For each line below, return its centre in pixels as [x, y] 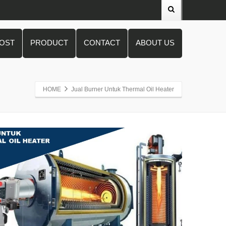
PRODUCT [49, 42]
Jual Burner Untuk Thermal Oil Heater [123, 89]
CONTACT [102, 42]
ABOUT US [155, 42]
